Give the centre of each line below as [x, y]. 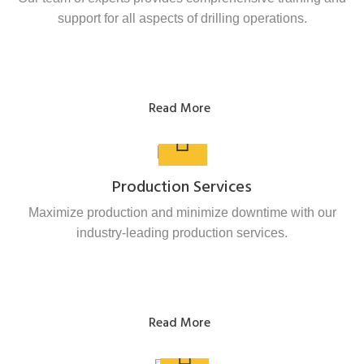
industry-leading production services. [182, 232]
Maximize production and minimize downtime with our [182, 212]
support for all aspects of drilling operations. [182, 19]
